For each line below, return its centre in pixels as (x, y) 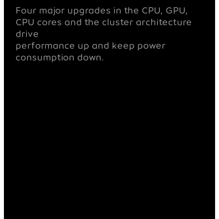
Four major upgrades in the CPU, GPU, (102, 10)
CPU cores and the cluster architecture (104, 22)
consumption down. (60, 57)
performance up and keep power (91, 45)
